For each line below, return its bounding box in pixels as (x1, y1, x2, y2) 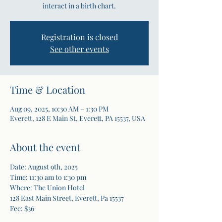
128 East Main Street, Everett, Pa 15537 (10, 193, 124, 203)
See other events (50, 43, 109, 54)
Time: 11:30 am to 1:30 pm (10, 172, 86, 182)
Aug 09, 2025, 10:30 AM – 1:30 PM (10, 104, 109, 113)
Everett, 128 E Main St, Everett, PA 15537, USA (10, 113, 145, 123)
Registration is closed (41, 31, 118, 42)
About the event (10, 140, 80, 154)
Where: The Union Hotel (10, 182, 85, 192)
